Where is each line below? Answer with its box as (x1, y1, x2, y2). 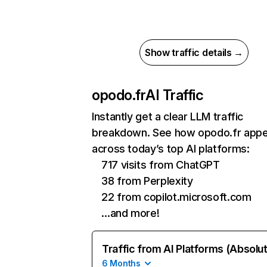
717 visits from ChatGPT (101, 159, 220, 171)
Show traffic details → (145, 46, 243, 58)
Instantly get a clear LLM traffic (92, 110, 244, 123)
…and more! (101, 207, 160, 219)
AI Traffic (145, 86, 204, 104)
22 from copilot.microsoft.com (101, 191, 252, 203)
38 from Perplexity (101, 175, 193, 187)
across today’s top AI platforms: (92, 142, 250, 155)
